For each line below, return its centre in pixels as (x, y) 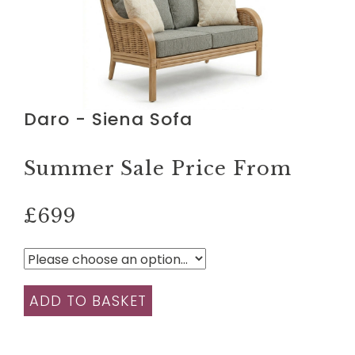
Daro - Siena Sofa (108, 119)
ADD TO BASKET (88, 300)
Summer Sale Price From (158, 168)
